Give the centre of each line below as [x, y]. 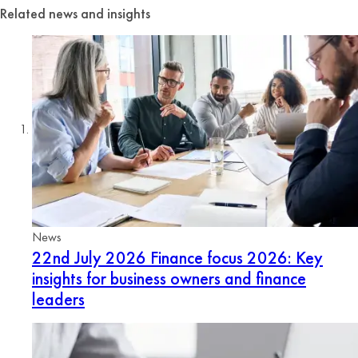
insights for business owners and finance [169, 278]
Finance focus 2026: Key [235, 257]
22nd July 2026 [89, 257]
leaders [58, 299]
